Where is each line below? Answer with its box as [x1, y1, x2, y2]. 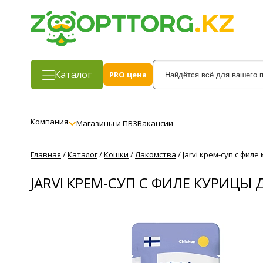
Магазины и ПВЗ [76, 118, 137, 129]
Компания [31, 116, 68, 127]
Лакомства [135, 149, 176, 160]
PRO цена [109, 69, 147, 80]
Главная [31, 149, 61, 160]
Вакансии [137, 118, 173, 129]
